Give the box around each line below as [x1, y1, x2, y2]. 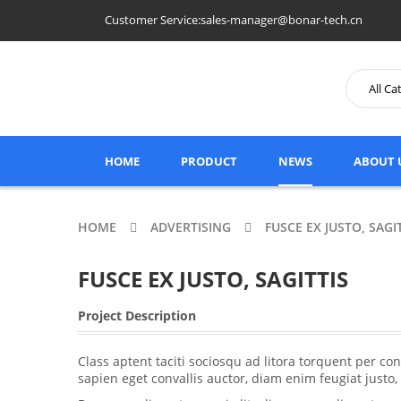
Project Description [78, 307, 196, 324]
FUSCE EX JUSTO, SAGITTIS [78, 264, 348, 294]
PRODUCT [181, 153, 237, 169]
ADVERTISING [150, 218, 231, 235]
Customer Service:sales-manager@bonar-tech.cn [105, 12, 363, 28]
